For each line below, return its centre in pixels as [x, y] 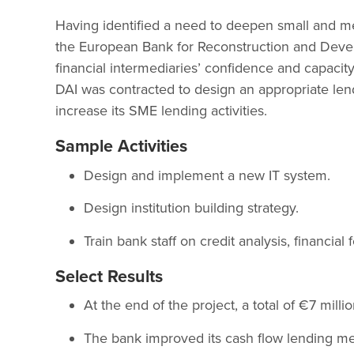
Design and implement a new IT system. [207, 175]
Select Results [109, 276]
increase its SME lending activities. [161, 110]
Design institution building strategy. [191, 208]
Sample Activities [121, 146]
